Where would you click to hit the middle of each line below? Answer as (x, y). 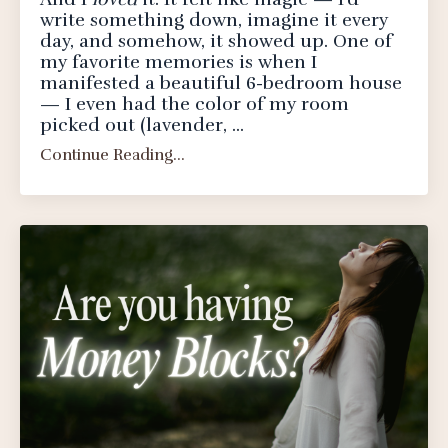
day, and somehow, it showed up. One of (216, 41)
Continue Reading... (112, 155)
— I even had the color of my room (194, 104)
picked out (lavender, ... (142, 125)
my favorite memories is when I (178, 62)
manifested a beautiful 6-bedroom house (221, 83)
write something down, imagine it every (214, 20)
